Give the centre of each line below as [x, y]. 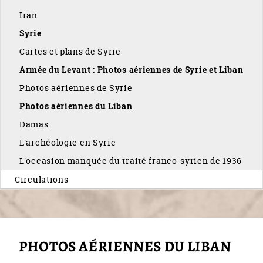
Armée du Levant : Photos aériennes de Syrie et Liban [131, 69]
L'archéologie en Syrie [68, 142]
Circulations [42, 179]
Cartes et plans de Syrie [70, 51]
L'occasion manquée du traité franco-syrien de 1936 [131, 160]
